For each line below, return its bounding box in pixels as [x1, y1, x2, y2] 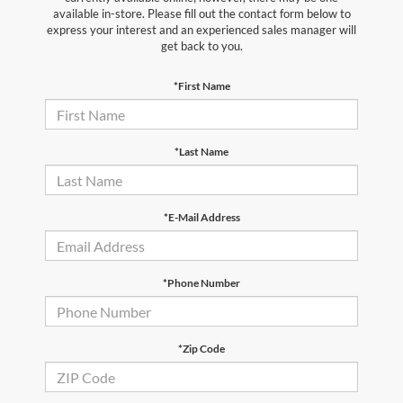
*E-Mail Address [163, 210, 240, 225]
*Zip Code [178, 342, 225, 356]
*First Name [173, 79, 230, 94]
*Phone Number [163, 276, 240, 291]
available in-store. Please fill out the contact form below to [52, 6, 351, 22]
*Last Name [175, 145, 228, 159]
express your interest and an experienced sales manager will [47, 22, 356, 38]
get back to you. [160, 39, 243, 54]
